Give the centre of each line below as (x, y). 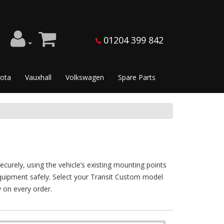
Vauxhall (38, 77)
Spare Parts (137, 77)
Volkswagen (85, 77)
